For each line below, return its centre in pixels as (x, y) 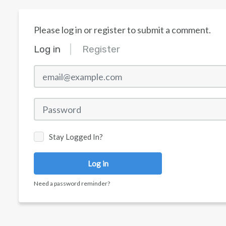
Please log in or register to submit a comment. (122, 30)
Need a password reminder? (72, 184)
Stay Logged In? (76, 137)
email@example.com (67, 70)
